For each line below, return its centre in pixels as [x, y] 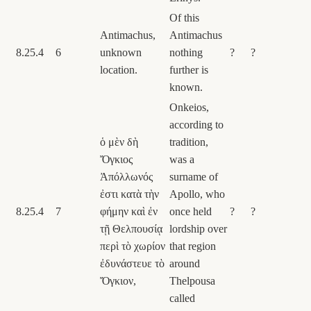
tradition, [189, 142]
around [185, 263]
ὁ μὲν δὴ [119, 142]
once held [191, 211]
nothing [186, 52]
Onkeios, [189, 107]
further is [189, 69]
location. [119, 69]
